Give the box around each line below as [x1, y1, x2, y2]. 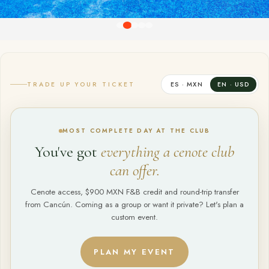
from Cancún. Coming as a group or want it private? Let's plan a [25, 199, 244, 210]
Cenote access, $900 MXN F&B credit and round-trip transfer [30, 186, 239, 198]
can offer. [109, 161, 160, 180]
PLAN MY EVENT [94, 246, 175, 258]
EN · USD [217, 80, 249, 89]
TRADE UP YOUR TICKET [27, 80, 135, 89]
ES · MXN [170, 80, 203, 89]
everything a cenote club [101, 142, 234, 161]
